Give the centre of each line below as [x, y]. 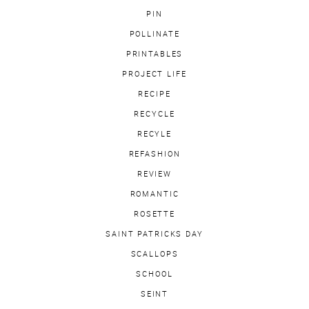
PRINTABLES [154, 54]
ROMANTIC [154, 194]
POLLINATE [154, 34]
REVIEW [154, 174]
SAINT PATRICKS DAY [154, 234]
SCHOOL [154, 274]
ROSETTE [154, 214]
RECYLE [154, 134]
